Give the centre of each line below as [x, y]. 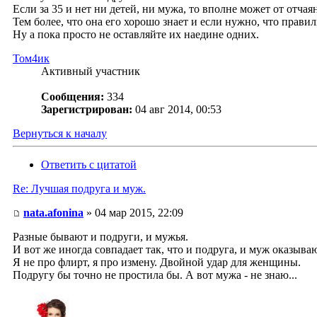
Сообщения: [73, 97]
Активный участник [91, 71]
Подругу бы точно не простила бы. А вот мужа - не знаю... [155, 275]
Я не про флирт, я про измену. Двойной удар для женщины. [157, 263]
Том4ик [31, 59]
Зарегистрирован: [87, 110]
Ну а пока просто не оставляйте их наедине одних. [136, 35]
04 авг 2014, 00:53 [178, 110]
